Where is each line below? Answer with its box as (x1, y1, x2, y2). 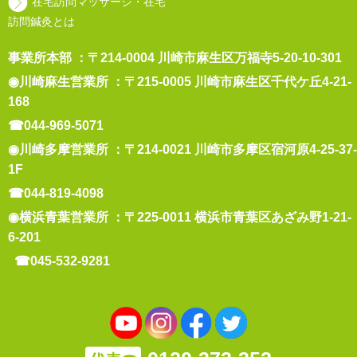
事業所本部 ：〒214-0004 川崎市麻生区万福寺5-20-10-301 (8, 51, 342, 65)
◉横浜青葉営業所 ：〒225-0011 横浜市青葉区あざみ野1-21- (8, 210, 351, 225)
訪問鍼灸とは (8, 15, 75, 29)
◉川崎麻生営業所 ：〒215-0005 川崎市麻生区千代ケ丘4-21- (8, 75, 351, 89)
